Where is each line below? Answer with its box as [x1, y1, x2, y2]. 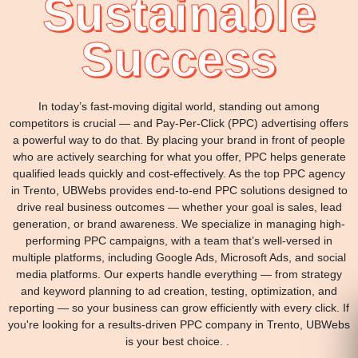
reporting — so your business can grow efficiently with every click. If [9, 301, 349, 315]
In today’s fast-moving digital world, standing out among [38, 100, 320, 113]
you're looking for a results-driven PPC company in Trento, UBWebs [8, 318, 350, 332]
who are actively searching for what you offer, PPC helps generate [12, 150, 346, 164]
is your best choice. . [125, 335, 233, 348]
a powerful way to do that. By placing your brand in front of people [13, 133, 345, 147]
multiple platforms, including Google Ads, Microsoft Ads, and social [12, 251, 346, 265]
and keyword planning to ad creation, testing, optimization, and [21, 284, 337, 298]
